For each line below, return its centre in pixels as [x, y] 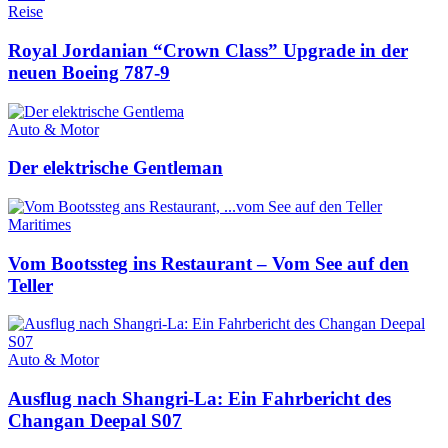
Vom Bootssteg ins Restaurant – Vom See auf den [208, 263]
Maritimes [39, 225]
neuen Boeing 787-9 [89, 72]
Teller [30, 285]
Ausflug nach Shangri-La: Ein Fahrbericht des [199, 399]
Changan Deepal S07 [95, 421]
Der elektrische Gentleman [115, 168]
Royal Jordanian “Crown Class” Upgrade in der [208, 50]
